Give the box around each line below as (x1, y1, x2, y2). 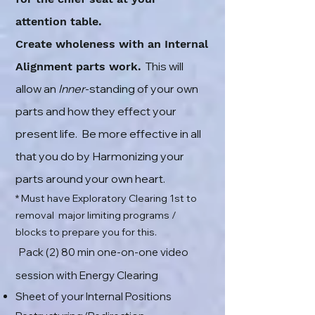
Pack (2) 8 (19, 245, 68, 259)
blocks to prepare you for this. (15, 226, 157, 238)
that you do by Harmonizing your (15, 149, 184, 163)
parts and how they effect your (15, 104, 176, 118)
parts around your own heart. (15, 172, 165, 186)
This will (145, 59, 184, 73)
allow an (15, 82, 56, 96)
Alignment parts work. (15, 60, 145, 73)
